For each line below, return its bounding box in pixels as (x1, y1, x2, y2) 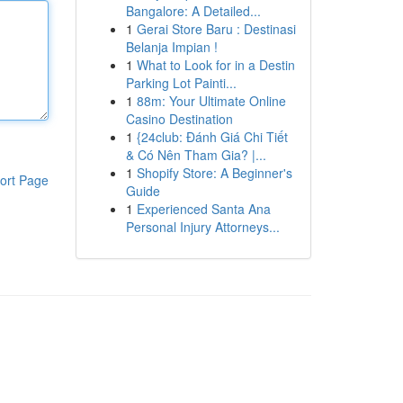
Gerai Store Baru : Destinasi (136, 20, 296, 38)
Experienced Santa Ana (136, 200, 271, 218)
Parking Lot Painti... (125, 74, 237, 92)
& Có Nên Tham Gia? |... (125, 146, 266, 164)
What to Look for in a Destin (136, 56, 295, 74)
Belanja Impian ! (125, 38, 218, 56)
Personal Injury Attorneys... (125, 218, 280, 236)
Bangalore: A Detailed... (125, 2, 261, 20)
